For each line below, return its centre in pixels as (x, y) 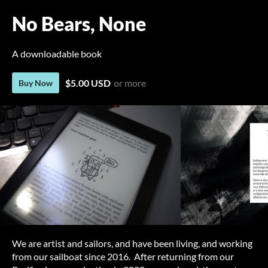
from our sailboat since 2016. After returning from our (123, 256)
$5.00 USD (88, 83)
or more (130, 83)
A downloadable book (57, 54)
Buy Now (36, 83)
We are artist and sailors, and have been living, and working (132, 243)
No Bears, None (79, 24)
